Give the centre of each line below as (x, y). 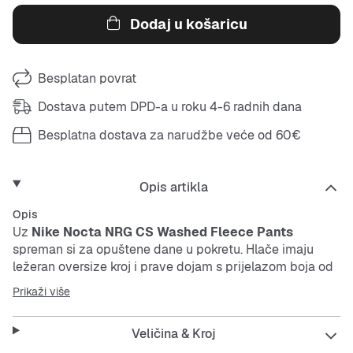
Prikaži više (41, 292)
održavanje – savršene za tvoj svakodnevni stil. (149, 301)
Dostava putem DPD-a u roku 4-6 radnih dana (170, 107)
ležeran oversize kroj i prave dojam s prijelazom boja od (173, 267)
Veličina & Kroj (173, 334)
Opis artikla (173, 187)
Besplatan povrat (87, 78)
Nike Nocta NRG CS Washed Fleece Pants (162, 232)
